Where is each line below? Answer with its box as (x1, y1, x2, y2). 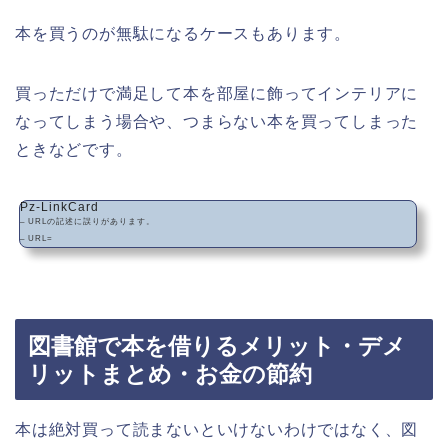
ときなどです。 (15, 141, 133, 159)
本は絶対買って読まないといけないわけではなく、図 (15, 420, 419, 438)
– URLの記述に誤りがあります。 (20, 217, 155, 227)
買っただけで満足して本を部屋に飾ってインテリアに (15, 85, 419, 103)
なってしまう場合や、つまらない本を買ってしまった (15, 113, 419, 131)
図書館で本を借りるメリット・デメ (28, 332, 406, 359)
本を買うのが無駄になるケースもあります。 (15, 25, 351, 43)
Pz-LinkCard (20, 200, 99, 215)
